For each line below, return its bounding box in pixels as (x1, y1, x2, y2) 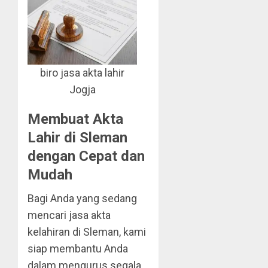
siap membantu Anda (28, 242, 128, 255)
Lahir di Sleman (28, 129, 127, 147)
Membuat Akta (28, 111, 123, 128)
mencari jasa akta (28, 209, 111, 222)
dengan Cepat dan (28, 148, 145, 165)
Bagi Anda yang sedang (28, 192, 137, 205)
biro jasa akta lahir (40, 66, 125, 80)
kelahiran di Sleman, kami (28, 226, 146, 239)
